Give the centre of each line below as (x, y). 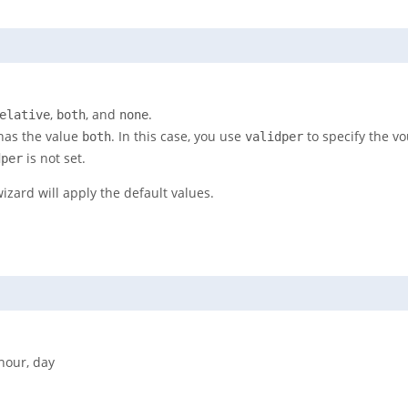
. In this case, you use (178, 137)
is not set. (54, 158)
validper (274, 137)
